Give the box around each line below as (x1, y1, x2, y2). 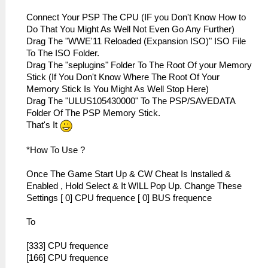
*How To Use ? (26, 145, 85, 155)
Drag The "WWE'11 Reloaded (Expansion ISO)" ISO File (26, 36, 246, 47)
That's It (26, 120, 60, 130)
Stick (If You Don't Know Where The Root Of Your (26, 72, 220, 83)
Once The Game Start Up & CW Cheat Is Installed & (26, 169, 231, 179)
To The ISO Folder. (26, 48, 99, 59)
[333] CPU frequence (26, 240, 108, 251)
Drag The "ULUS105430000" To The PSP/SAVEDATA (26, 96, 235, 106)
